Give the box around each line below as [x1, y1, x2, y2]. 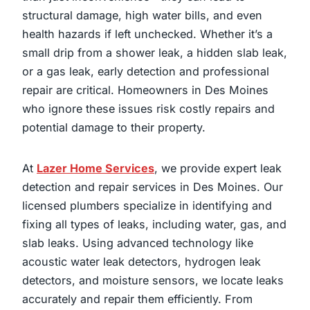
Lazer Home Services [37, 161, 154, 176]
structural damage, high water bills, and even [22, 8, 262, 23]
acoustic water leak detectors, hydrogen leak [22, 255, 261, 269]
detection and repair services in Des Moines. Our [22, 180, 283, 194]
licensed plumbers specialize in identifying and [22, 199, 272, 213]
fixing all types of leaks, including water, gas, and [22, 217, 286, 232]
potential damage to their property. [22, 120, 206, 135]
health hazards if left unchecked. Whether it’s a [22, 27, 273, 42]
